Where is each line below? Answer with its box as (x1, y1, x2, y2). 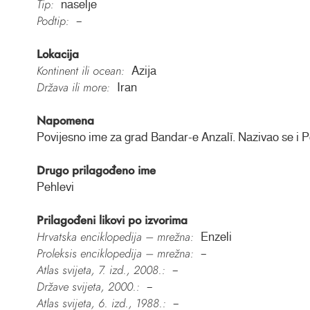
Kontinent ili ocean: (36, 62, 125, 80)
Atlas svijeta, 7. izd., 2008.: (36, 262, 165, 279)
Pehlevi (36, 181, 74, 194)
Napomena (36, 112, 94, 129)
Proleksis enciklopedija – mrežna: (36, 245, 194, 262)
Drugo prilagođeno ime (36, 162, 156, 179)
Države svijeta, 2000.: (36, 278, 140, 295)
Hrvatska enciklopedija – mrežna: (36, 228, 194, 246)
